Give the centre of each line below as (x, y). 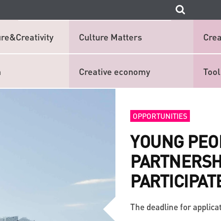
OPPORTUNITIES (160, 116)
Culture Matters (110, 37)
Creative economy (114, 71)
